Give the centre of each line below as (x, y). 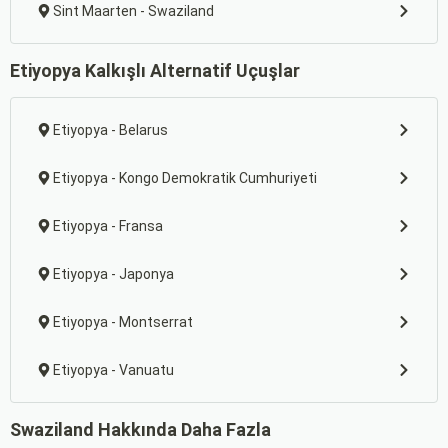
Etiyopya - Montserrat (123, 322)
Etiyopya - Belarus (110, 130)
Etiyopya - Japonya (113, 274)
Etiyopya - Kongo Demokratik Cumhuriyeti (185, 178)
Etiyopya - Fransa (108, 226)
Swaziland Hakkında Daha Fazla (140, 429)
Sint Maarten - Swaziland (133, 11)
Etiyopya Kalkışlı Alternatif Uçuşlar (155, 70)
